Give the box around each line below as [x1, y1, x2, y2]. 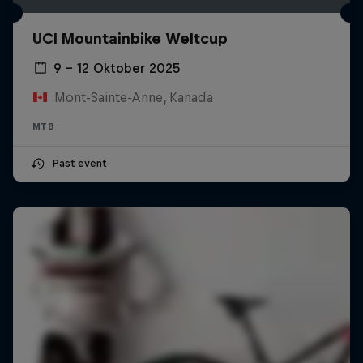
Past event [52, 156, 106, 169]
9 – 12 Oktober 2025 [53, 60, 181, 75]
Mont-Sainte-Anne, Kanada [53, 89, 213, 105]
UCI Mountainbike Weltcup [32, 29, 228, 47]
